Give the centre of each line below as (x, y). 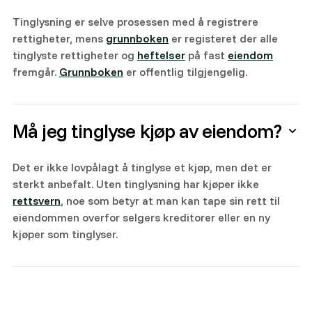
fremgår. (36, 72)
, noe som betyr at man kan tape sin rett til (170, 201)
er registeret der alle (223, 38)
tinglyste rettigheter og (75, 55)
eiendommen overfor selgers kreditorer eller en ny (141, 217)
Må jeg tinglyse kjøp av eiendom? (147, 131)
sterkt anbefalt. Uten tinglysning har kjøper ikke (136, 184)
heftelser (161, 55)
